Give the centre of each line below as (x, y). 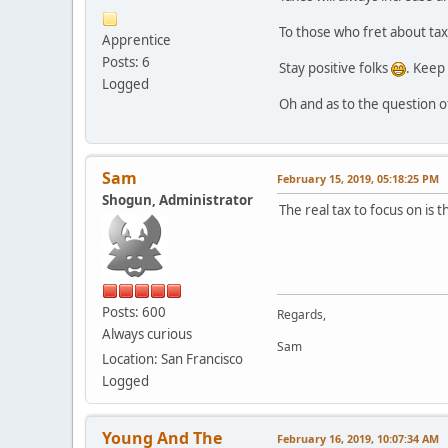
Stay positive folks (335, 67)
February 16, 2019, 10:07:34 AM (358, 438)
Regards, (301, 314)
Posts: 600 (134, 311)
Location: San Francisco (172, 358)
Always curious (147, 333)
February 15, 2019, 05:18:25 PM (358, 178)
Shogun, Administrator (177, 199)
